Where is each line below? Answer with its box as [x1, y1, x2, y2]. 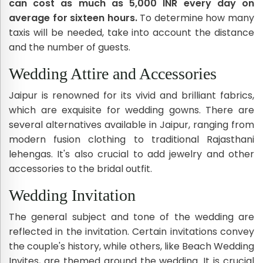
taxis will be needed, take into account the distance [9, 25, 254, 39]
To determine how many [140, 11, 255, 25]
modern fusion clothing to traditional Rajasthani [9, 132, 254, 146]
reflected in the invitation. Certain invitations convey [9, 224, 254, 238]
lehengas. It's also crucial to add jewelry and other [9, 147, 254, 161]
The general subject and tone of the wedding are [9, 210, 254, 224]
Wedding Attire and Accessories [9, 64, 217, 83]
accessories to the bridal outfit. [9, 161, 152, 176]
